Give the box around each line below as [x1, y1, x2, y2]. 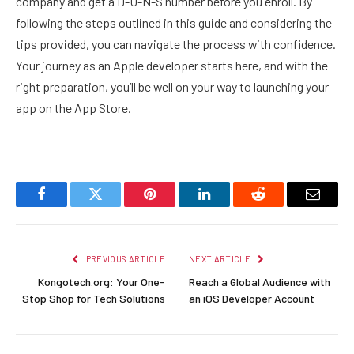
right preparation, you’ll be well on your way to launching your [16, 79, 329, 95]
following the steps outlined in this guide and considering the [16, 15, 332, 31]
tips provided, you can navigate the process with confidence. [16, 36, 336, 52]
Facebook [40, 198, 96, 213]
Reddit [257, 198, 296, 213]
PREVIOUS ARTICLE [84, 253, 165, 264]
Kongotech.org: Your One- [38, 274, 165, 288]
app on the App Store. [16, 100, 131, 116]
